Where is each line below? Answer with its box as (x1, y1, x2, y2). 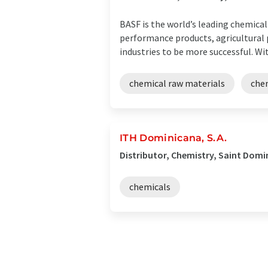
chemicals (129, 181, 170, 193)
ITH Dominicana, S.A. (120, 132, 227, 144)
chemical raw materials (129, 77, 225, 89)
